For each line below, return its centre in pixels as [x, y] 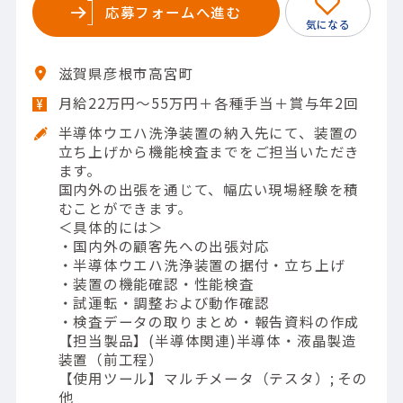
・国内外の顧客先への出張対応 [164, 245]
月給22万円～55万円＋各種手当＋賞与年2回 [208, 102]
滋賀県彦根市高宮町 [126, 72]
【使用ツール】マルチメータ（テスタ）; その [213, 377]
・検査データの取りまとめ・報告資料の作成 [209, 321]
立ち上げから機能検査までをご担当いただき [209, 151]
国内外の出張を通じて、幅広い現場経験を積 [209, 188]
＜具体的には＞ [111, 226]
